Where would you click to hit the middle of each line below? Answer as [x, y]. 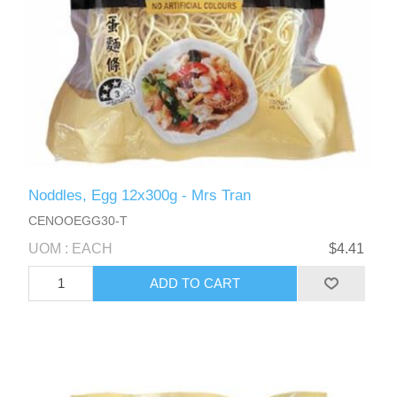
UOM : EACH [71, 248]
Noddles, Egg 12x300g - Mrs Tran [140, 195]
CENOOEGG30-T [78, 220]
